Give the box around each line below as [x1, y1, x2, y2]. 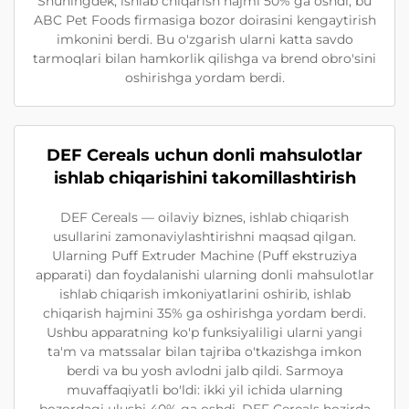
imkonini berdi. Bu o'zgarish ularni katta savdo [56, 30, 353, 47]
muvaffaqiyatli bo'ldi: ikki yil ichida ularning [66, 381, 343, 398]
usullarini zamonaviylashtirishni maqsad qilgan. [53, 227, 356, 245]
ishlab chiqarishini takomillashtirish [53, 167, 356, 188]
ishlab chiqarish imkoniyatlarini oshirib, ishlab [58, 285, 351, 302]
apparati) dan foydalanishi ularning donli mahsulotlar [35, 266, 374, 283]
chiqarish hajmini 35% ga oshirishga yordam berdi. [43, 304, 366, 321]
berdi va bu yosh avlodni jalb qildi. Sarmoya [66, 362, 343, 379]
